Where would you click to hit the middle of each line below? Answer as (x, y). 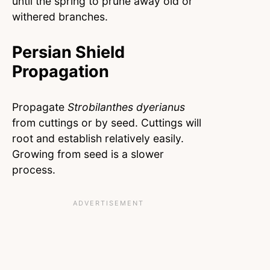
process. (34, 170)
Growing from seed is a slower (88, 154)
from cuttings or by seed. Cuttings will (107, 123)
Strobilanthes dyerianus (126, 107)
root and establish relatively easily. (98, 139)
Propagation (61, 72)
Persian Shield (68, 52)
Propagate (40, 107)
